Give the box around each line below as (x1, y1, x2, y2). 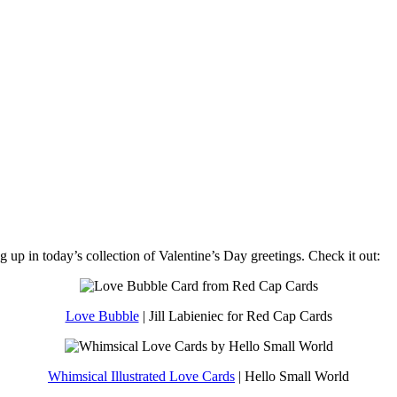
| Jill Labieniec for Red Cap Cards (138, 307, 332, 323)
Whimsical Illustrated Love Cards (48, 368, 235, 384)
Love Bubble (65, 307, 139, 323)
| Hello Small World (235, 368, 349, 384)
